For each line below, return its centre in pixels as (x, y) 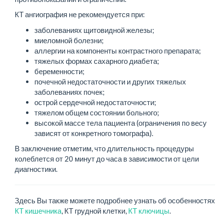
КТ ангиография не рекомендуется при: (80, 14)
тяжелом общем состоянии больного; (97, 112)
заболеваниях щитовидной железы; (94, 30)
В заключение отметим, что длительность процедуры (104, 148)
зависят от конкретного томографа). (94, 133)
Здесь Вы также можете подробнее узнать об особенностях (115, 200)
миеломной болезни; (69, 40)
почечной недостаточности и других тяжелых (110, 81)
